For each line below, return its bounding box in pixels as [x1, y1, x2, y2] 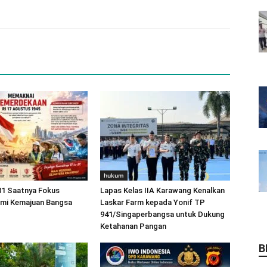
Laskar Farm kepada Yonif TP [100, 198, 205, 207]
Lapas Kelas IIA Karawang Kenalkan [100, 186, 225, 195]
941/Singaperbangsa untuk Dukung [100, 210, 225, 219]
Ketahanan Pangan [100, 222, 166, 231]
